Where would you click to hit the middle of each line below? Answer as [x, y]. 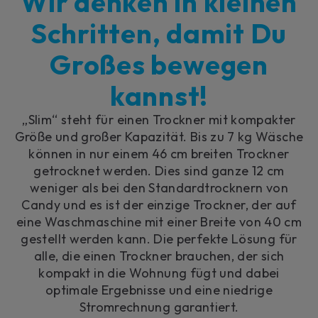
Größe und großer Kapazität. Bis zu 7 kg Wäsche [159, 136]
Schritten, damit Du [159, 33]
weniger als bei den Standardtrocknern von [159, 187]
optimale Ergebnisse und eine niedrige [159, 290]
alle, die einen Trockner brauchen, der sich [159, 256]
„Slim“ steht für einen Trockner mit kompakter [159, 119]
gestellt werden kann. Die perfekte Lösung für [159, 238]
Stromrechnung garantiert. [159, 307]
